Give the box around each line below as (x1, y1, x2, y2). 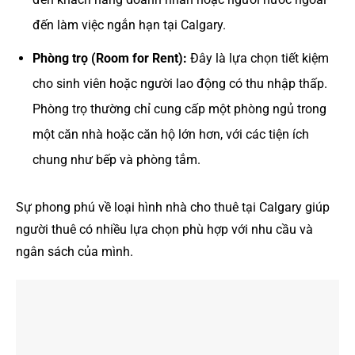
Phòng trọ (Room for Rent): (32, 50, 187, 66)
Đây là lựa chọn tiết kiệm (186, 50, 329, 66)
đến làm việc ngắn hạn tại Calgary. (32, 17, 226, 33)
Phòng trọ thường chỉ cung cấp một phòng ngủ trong (32, 101, 326, 116)
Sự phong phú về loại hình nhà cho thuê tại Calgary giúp (16, 199, 330, 215)
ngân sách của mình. (16, 243, 133, 259)
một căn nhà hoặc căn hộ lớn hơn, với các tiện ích (32, 126, 309, 142)
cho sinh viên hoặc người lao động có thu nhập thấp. (32, 75, 327, 91)
